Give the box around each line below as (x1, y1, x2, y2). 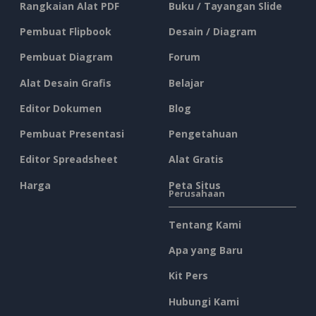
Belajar (169, 75, 204, 90)
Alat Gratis (169, 152, 224, 166)
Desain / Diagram (169, 25, 257, 39)
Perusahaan (169, 186, 225, 200)
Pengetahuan (169, 127, 238, 141)
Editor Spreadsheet (20, 152, 118, 166)
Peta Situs (169, 178, 221, 192)
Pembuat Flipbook (20, 25, 111, 39)
